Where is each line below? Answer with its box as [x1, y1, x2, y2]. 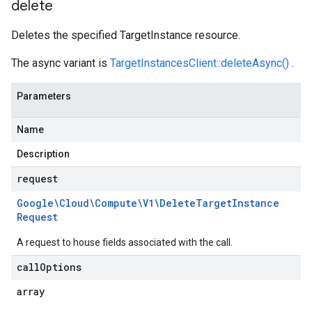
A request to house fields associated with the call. [17, 237, 233, 248]
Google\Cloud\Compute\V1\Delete [17, 196, 196, 210]
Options [40, 260, 81, 274]
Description [17, 148, 70, 159]
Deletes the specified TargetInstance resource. [11, 29, 240, 42]
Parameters [17, 91, 71, 102]
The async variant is [11, 56, 110, 70]
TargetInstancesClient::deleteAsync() [110, 56, 289, 70]
